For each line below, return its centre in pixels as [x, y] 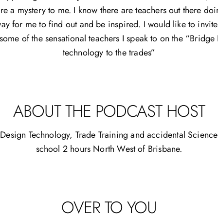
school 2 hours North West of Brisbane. [109, 149]
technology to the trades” [109, 52]
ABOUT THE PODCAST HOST [109, 111]
